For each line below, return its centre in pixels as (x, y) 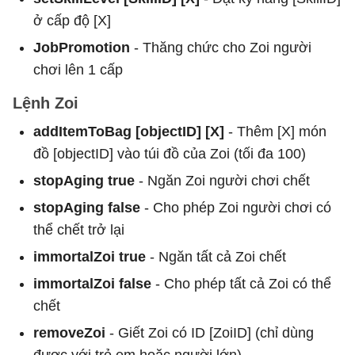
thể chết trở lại (79, 229)
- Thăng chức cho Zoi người (221, 47)
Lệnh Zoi (46, 103)
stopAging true (84, 180)
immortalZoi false (92, 283)
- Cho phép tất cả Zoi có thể (241, 283)
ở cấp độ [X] (72, 20)
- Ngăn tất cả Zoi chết (216, 256)
